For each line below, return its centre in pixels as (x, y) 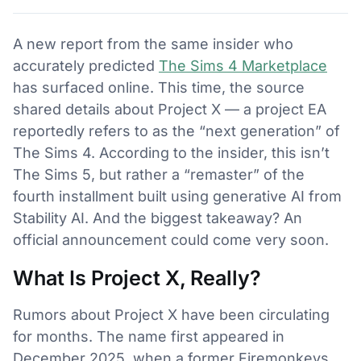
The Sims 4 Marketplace (243, 66)
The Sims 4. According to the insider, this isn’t (171, 153)
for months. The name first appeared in (149, 336)
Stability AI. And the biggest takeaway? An (158, 218)
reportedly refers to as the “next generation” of (176, 131)
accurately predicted (86, 66)
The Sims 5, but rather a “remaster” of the (159, 174)
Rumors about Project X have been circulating (171, 315)
